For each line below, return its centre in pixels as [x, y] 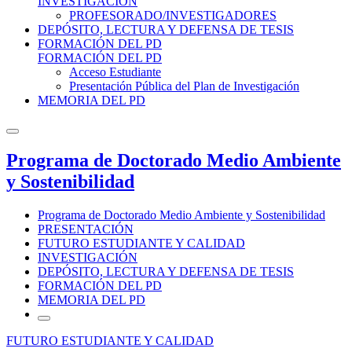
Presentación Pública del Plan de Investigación [184, 86]
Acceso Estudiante [115, 72]
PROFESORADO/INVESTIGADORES [173, 15]
